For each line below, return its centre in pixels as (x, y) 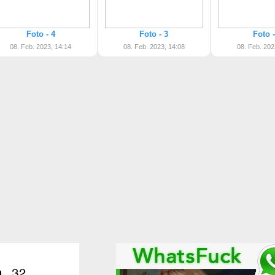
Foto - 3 (154, 34)
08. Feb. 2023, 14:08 (154, 47)
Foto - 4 (41, 34)
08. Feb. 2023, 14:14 (41, 47)
